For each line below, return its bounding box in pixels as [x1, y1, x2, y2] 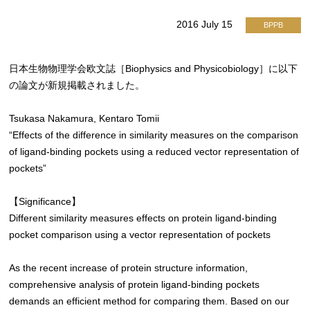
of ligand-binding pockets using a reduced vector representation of [9, 147, 300, 157]
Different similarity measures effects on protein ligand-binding [9, 213, 277, 224]
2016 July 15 [176, 19, 235, 30]
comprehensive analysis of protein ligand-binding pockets [9, 280, 260, 290]
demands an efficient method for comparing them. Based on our [9, 296, 290, 307]
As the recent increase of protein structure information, [9, 263, 248, 273]
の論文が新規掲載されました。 [9, 80, 145, 91]
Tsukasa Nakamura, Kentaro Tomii [9, 113, 160, 124]
